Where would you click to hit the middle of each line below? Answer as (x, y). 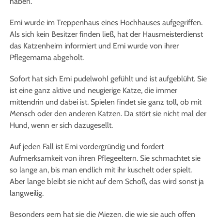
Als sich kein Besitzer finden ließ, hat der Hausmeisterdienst (106, 34)
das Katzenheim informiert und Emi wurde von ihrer (94, 46)
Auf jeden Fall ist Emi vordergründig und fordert (87, 147)
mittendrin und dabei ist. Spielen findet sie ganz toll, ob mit (106, 102)
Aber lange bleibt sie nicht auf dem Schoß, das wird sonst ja (107, 182)
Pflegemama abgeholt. (47, 58)
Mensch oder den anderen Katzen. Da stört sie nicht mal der (108, 114)
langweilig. (27, 193)
